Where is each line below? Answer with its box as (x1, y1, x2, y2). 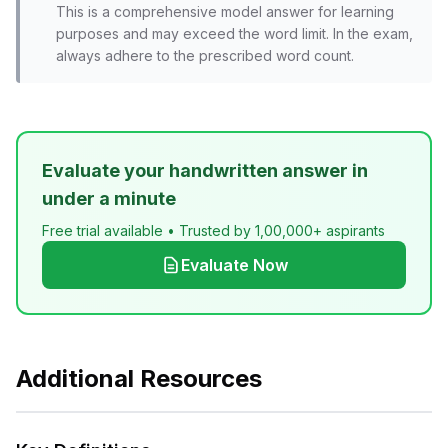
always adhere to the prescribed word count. (56, 47, 354, 64)
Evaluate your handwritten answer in (42, 160, 368, 181)
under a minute (42, 188, 176, 209)
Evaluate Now (180, 255, 288, 275)
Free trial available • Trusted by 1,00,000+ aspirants (42, 222, 385, 239)
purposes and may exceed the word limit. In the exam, (56, 25, 413, 42)
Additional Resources (16, 364, 262, 393)
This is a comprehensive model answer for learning (56, 3, 394, 20)
